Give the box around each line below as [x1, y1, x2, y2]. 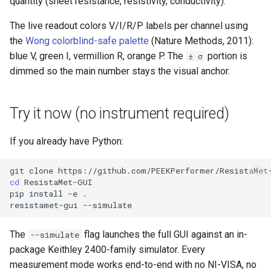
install [29, 188, 63, 199]
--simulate [30, 229, 79, 240]
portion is [205, 50, 247, 62]
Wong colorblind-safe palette [25, 35, 149, 47]
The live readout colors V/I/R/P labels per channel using [10, 20, 248, 31]
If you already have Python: [10, 135, 123, 147]
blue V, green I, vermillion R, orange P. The [10, 50, 186, 62]
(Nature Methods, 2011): [149, 35, 253, 47]
